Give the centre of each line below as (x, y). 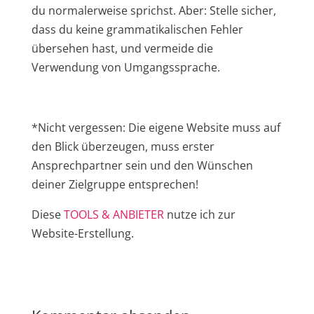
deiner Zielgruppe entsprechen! (115, 184)
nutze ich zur (199, 214)
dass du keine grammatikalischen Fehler (137, 29)
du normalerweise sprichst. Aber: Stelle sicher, (153, 10)
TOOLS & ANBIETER (114, 214)
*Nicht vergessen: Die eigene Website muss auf (156, 127)
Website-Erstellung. (82, 233)
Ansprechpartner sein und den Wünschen (142, 165)
